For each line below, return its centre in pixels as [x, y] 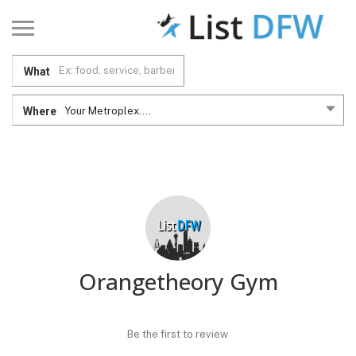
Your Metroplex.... [108, 110]
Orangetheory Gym [178, 281]
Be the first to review [178, 334]
